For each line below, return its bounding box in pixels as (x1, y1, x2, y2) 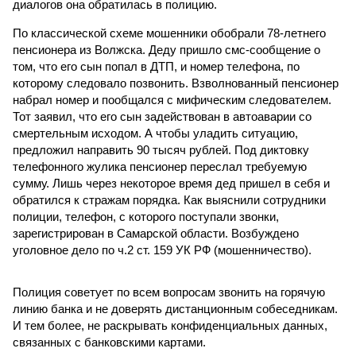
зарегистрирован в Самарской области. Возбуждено (13, 226, 299, 240)
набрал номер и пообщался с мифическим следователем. (13, 93, 331, 106)
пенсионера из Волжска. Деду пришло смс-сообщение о (13, 43, 320, 56)
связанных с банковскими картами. (13, 335, 206, 349)
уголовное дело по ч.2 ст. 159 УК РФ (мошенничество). (13, 243, 311, 257)
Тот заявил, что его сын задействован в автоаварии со (13, 110, 311, 123)
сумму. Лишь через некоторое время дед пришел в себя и (13, 176, 330, 190)
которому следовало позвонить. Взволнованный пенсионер (13, 76, 339, 90)
